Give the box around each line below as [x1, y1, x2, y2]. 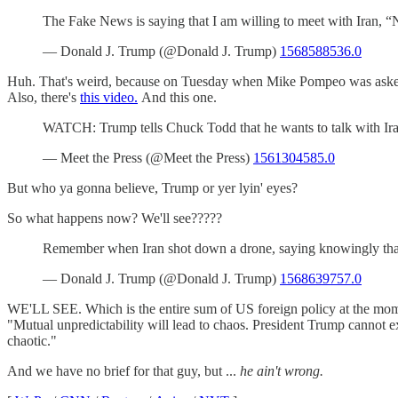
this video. [80, 89, 138, 105]
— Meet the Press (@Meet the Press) [43, 149, 253, 165]
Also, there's [7, 89, 80, 105]
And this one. [138, 89, 217, 105]
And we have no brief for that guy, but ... [7, 362, 240, 378]
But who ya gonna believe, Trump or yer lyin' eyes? [7, 179, 298, 195]
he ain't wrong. [240, 362, 323, 378]
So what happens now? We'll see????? [7, 210, 222, 226]
